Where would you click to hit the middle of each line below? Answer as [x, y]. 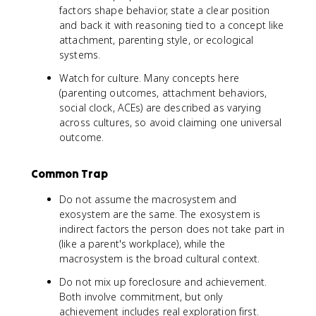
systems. [80, 54]
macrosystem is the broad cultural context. [160, 258]
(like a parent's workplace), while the [142, 243]
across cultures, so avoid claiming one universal [171, 122]
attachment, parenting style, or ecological [157, 39]
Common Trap [69, 173]
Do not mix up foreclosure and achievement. [163, 281]
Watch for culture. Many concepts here [149, 78]
